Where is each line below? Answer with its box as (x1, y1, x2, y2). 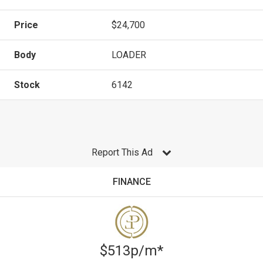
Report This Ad (92, 146, 153, 158)
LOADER (112, 49, 146, 60)
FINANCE (112, 176, 151, 187)
